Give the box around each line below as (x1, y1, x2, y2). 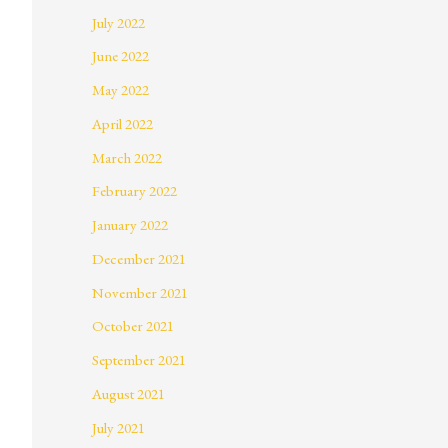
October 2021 (92, 316, 174, 336)
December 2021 (92, 248, 186, 268)
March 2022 (92, 147, 162, 167)
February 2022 (92, 181, 177, 201)
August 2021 (92, 383, 165, 403)
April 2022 (92, 113, 153, 133)
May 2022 (92, 80, 149, 100)
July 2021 (92, 417, 145, 437)
